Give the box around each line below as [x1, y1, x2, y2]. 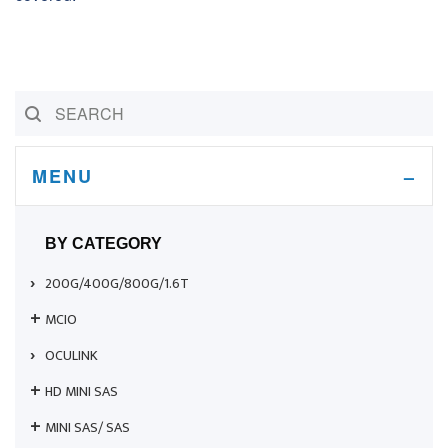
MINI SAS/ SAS [45, 416, 130, 440]
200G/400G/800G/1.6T [45, 272, 189, 296]
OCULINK [45, 344, 98, 368]
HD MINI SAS [45, 380, 118, 404]
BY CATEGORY [45, 235, 162, 253]
